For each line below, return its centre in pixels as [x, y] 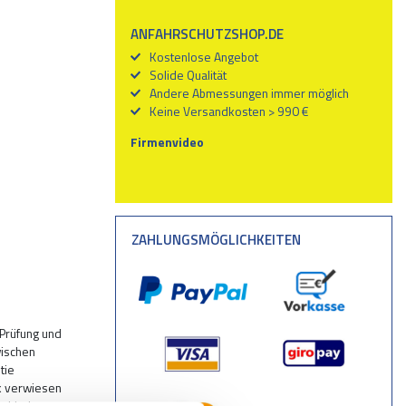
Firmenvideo [168, 142]
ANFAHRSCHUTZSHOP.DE [208, 34]
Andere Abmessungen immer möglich [250, 93]
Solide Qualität [188, 75]
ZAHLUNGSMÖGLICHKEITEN [217, 240]
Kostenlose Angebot [204, 57]
